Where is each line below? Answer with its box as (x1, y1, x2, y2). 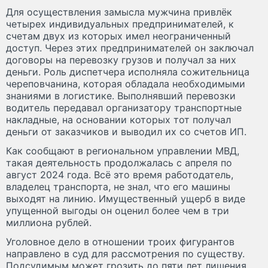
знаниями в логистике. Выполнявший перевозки (6, 89, 236, 102)
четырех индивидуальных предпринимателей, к (6, 17, 234, 30)
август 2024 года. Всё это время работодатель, (6, 168, 233, 181)
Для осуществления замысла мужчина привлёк (6, 5, 232, 18)
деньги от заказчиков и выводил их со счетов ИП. (6, 125, 246, 138)
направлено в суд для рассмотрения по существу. (6, 247, 245, 260)
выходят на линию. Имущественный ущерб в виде (6, 192, 245, 205)
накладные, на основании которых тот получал (6, 113, 231, 126)
